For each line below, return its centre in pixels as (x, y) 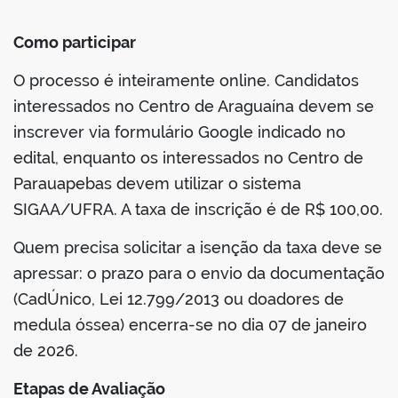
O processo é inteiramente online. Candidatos (186, 81)
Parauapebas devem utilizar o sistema (157, 184)
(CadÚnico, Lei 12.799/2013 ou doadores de (179, 299)
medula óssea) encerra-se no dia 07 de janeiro (190, 325)
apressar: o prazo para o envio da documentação (199, 274)
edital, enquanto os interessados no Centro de (188, 158)
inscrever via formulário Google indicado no (179, 132)
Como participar (75, 43)
